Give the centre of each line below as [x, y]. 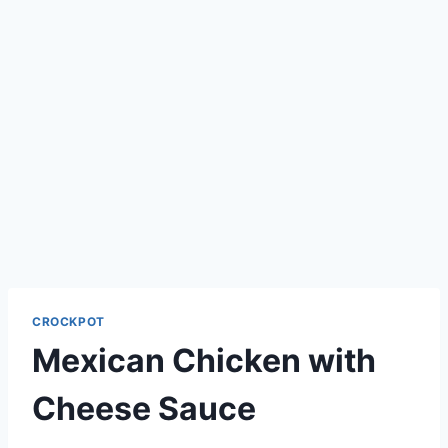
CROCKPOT [68, 321]
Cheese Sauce [144, 408]
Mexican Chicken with [204, 360]
